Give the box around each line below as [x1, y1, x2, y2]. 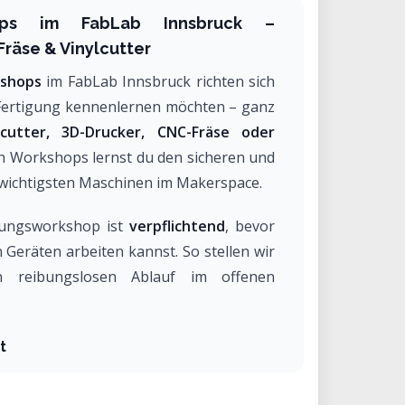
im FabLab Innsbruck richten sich [41, 71, 275, 91]
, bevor [225, 216, 276, 236]
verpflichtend [129, 216, 226, 236]
